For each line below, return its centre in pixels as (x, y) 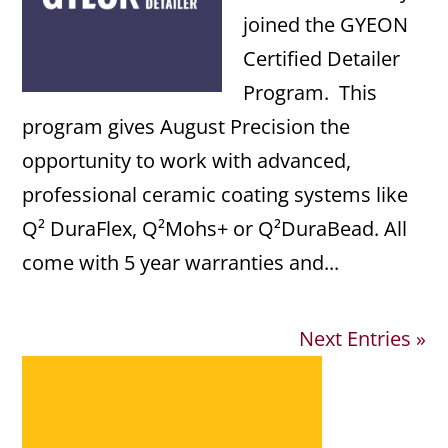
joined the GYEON (326, 24)
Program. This (310, 92)
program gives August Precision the (186, 126)
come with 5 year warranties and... (181, 262)
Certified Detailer (322, 58)
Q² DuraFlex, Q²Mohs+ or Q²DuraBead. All (215, 228)
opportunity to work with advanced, (187, 160)
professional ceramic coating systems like (215, 194)
